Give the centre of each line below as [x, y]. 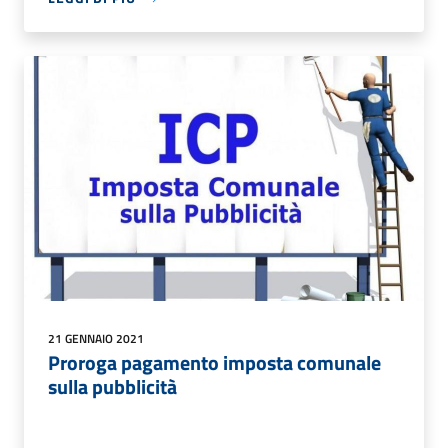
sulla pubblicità [112, 387]
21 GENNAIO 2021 [96, 339]
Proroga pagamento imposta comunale [214, 363]
